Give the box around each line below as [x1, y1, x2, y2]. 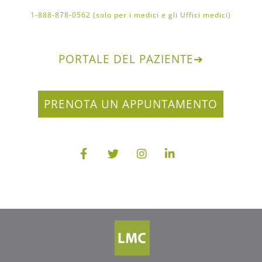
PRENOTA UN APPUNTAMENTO [44, 96, 218, 112]
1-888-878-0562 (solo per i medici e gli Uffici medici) [30, 10, 232, 20]
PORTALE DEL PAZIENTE [58, 51, 194, 67]
